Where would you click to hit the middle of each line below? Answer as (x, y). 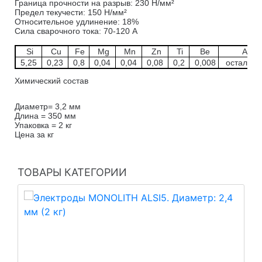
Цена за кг (34, 135)
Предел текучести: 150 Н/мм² (71, 12)
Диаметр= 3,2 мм (49, 106)
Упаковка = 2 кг (43, 125)
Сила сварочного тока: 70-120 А (76, 31)
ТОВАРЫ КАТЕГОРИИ (72, 172)
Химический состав (51, 81)
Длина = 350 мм (45, 116)
